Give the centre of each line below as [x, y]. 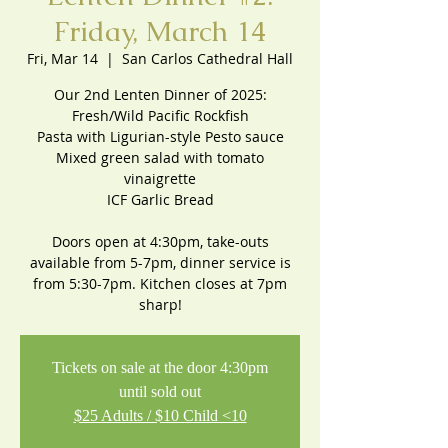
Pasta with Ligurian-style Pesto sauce [160, 136]
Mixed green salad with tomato [160, 157]
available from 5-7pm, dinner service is [160, 262]
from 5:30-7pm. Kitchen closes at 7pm [160, 283]
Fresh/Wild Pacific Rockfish [160, 115]
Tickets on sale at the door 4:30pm [160, 367]
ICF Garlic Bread [160, 199]
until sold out [160, 391]
